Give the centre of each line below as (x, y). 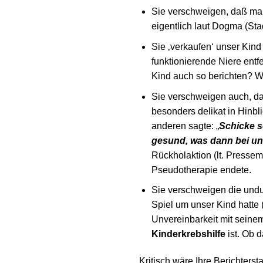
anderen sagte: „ (185, 126)
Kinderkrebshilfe (188, 234)
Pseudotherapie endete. (201, 170)
